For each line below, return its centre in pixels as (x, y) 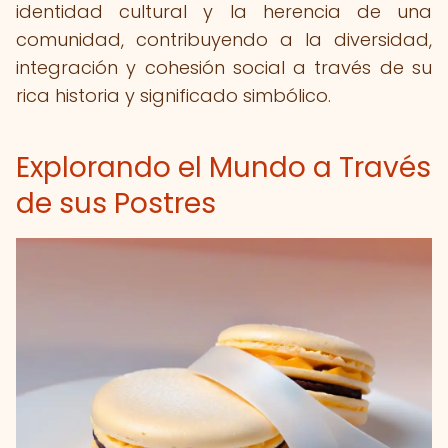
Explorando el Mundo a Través (223, 167)
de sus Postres (116, 203)
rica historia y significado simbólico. (173, 95)
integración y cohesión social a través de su (224, 67)
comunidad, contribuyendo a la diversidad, (224, 39)
